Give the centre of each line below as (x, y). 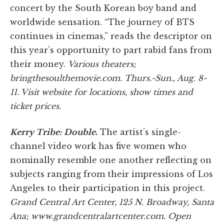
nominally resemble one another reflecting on (111, 160)
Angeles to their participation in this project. (107, 188)
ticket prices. (35, 106)
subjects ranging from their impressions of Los (111, 174)
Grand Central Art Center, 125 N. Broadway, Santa (112, 202)
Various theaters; (102, 64)
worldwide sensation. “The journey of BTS (102, 22)
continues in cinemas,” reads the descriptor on (111, 36)
